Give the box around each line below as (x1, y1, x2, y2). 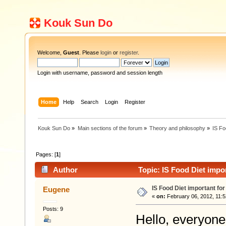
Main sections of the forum (77, 125, 142, 131)
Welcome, (37, 49, 63, 55)
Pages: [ (36, 151, 56, 157)
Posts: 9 (42, 206, 63, 212)
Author (53, 165, 78, 175)
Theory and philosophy (149, 125, 205, 131)
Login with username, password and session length (37, 70, 162, 76)
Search (81, 98, 99, 105)
